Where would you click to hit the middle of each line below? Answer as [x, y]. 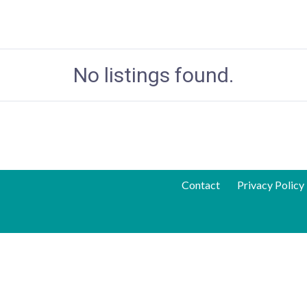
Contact [201, 184]
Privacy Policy [271, 184]
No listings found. [153, 75]
